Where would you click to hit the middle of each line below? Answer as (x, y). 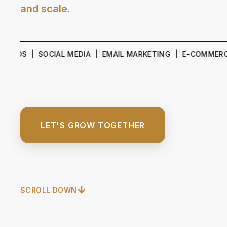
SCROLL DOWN (49, 191)
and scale (44, 8)
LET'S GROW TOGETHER (93, 125)
